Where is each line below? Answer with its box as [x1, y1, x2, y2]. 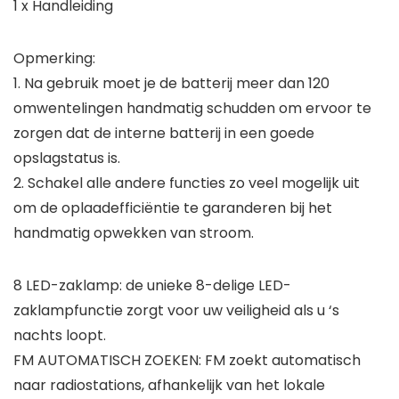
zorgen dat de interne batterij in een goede [13, 123, 314, 143]
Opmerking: [13, 48, 95, 69]
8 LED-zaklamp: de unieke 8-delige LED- [13, 275, 291, 296]
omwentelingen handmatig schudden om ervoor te [13, 98, 371, 118]
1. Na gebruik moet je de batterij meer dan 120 [13, 73, 330, 94]
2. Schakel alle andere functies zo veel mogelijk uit [13, 173, 360, 193]
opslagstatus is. [13, 148, 120, 168]
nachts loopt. [13, 325, 106, 346]
